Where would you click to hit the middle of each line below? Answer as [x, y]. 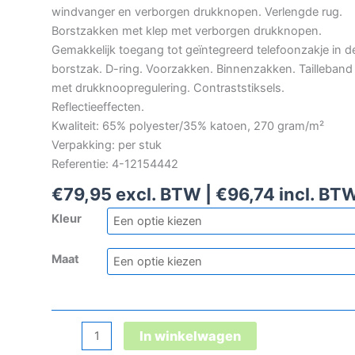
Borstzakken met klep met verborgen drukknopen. [187, 31]
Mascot [71, 331]
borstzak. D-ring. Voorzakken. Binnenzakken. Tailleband [202, 69]
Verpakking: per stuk [107, 145]
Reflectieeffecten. [98, 107]
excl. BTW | [164, 195]
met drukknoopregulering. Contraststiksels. [168, 88]
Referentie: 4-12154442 [115, 164]
